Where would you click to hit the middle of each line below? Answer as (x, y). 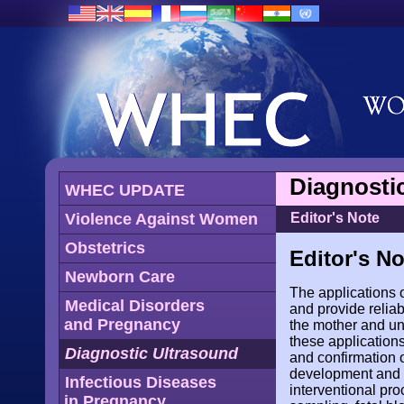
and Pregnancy (122, 325)
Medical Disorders (135, 306)
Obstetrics (105, 248)
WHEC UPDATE (125, 190)
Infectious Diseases (141, 382)
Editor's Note (335, 218)
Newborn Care (120, 277)
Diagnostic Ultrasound (151, 353)
